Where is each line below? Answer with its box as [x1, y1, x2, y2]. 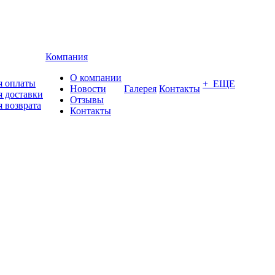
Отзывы [70, 95, 104, 105]
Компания [45, 52, 88, 62]
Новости [70, 83, 106, 94]
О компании [70, 72, 122, 83]
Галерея [124, 83, 157, 94]
